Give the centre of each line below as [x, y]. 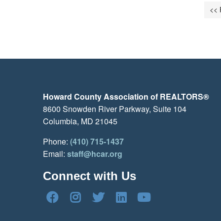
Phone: [56, 142]
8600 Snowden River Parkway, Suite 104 [115, 109]
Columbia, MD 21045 [80, 121]
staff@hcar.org [95, 154]
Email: [55, 154]
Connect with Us [90, 176]
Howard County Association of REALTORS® [126, 97]
